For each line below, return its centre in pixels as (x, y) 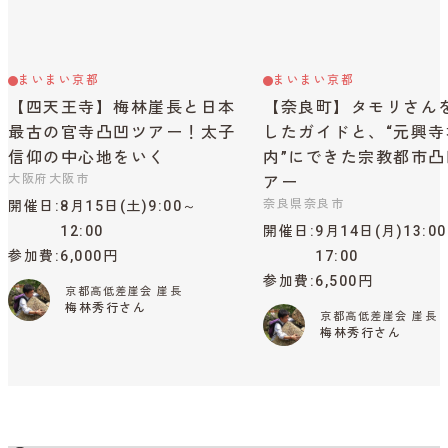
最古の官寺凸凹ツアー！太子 (122, 133)
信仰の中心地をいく (87, 158)
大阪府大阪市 (48, 179)
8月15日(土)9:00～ (129, 206)
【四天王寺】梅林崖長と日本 (122, 108)
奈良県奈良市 (303, 204)
